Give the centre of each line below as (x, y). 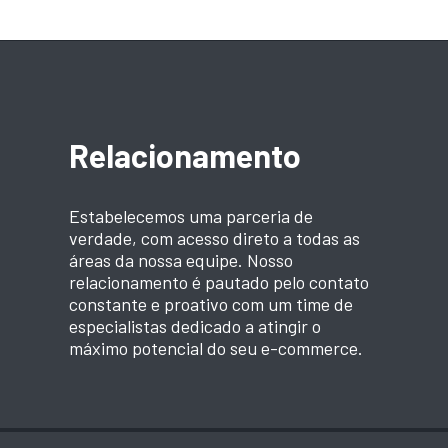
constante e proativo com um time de (210, 303)
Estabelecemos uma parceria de (190, 215)
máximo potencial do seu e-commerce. (215, 347)
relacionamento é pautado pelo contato (218, 281)
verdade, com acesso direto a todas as (214, 237)
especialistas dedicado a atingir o (194, 325)
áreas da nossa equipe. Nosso (180, 259)
